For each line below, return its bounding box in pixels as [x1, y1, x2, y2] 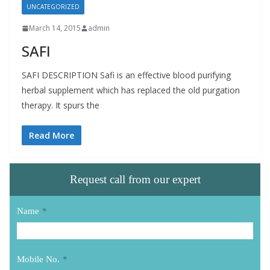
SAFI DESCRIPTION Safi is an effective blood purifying [22, 69, 231, 81]
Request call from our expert [69, 173, 201, 186]
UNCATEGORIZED [27, 2, 80, 11]
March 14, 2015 [29, 23, 81, 33]
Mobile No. [17, 254, 60, 264]
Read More [29, 130, 74, 141]
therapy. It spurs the [22, 99, 99, 111]
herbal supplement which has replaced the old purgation [22, 84, 240, 96]
